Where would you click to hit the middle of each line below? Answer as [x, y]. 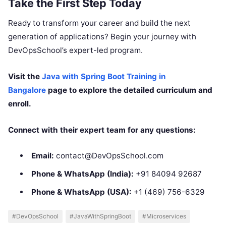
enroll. [20, 103]
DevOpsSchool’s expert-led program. [75, 50]
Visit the [25, 76]
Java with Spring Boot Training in [104, 76]
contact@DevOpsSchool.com [108, 155]
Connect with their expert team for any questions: [102, 130]
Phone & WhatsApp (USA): [81, 192]
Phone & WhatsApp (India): [82, 174]
